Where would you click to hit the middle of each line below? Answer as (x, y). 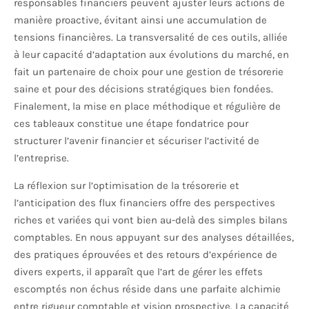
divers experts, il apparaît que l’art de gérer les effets (138, 272)
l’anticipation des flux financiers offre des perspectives (144, 203)
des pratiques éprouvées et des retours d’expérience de (146, 255)
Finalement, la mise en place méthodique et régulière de (147, 107)
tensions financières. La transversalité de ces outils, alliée (151, 38)
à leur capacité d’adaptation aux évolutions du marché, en (151, 55)
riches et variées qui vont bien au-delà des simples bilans (151, 220)
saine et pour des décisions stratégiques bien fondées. (143, 89)
